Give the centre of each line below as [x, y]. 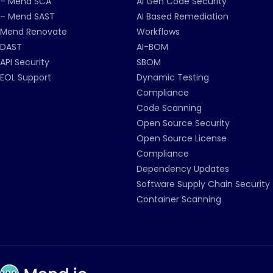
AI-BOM [152, 47]
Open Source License [182, 138]
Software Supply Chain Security [203, 184]
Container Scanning [179, 199]
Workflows [158, 32]
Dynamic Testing [173, 77]
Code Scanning [169, 108]
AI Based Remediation [183, 16]
